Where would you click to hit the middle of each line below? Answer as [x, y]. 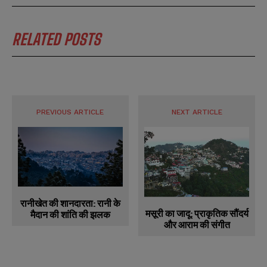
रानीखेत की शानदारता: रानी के [70, 203]
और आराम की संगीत [197, 224]
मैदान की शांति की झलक [70, 215]
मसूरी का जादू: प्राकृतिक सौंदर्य [197, 213]
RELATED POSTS [56, 39]
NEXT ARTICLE [197, 112]
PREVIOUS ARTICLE [70, 112]
